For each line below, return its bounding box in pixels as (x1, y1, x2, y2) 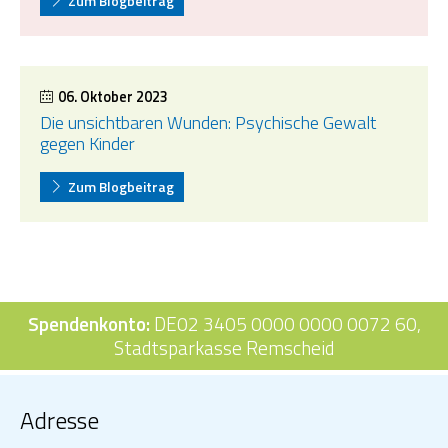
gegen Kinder (40, 129, 135, 157)
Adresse (20, 401, 99, 438)
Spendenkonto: (27, 308, 150, 338)
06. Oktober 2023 (58, 85, 169, 108)
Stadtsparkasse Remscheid (114, 332, 334, 362)
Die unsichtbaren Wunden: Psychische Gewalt (40, 108, 376, 136)
